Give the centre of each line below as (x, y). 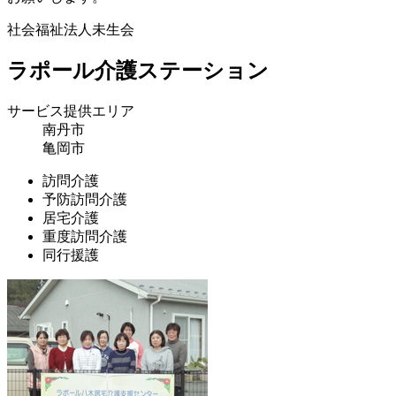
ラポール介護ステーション (138, 71)
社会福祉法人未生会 (71, 29)
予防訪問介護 (85, 200)
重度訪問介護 (85, 237)
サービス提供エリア (71, 111)
